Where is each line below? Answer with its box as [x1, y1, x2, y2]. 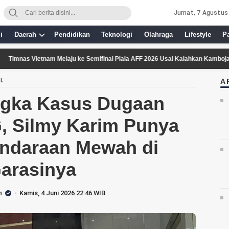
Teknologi [101, 31, 133, 38]
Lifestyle [184, 31, 211, 38]
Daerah [14, 31, 36, 38]
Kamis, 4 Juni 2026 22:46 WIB [19, 189, 105, 197]
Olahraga [144, 31, 173, 38]
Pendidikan [54, 31, 90, 38]
